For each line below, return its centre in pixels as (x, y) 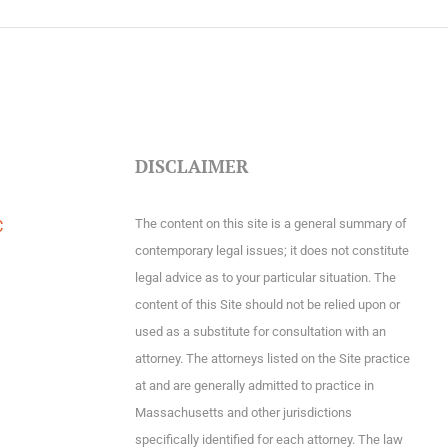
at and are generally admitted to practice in (254, 385)
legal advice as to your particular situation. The (265, 277)
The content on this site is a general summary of (270, 223)
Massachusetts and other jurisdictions (243, 412)
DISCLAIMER (191, 166)
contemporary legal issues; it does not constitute (271, 250)
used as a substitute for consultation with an (260, 331)
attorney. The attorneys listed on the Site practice (272, 358)
